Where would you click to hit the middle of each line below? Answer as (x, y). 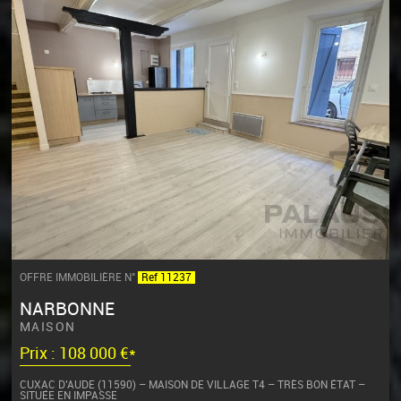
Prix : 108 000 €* (77, 354)
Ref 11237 (166, 278)
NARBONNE (67, 309)
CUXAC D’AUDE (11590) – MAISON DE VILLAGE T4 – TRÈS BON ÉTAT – (192, 384)
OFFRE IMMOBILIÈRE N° (78, 278)
